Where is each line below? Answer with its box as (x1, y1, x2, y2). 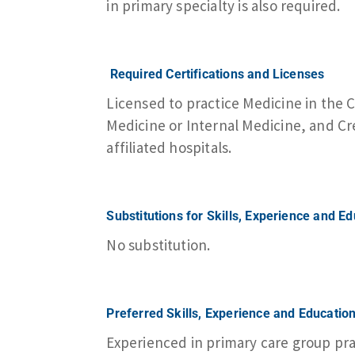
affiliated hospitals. (106, 137, 232, 157)
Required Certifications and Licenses (109, 66, 325, 82)
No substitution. (106, 235, 211, 254)
